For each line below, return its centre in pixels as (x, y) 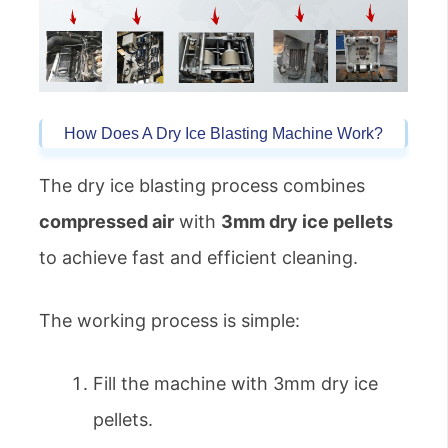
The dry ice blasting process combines (202, 186)
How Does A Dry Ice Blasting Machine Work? (223, 134)
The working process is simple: (169, 321)
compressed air (106, 222)
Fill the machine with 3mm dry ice (235, 384)
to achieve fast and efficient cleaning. (198, 258)
